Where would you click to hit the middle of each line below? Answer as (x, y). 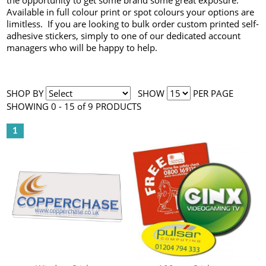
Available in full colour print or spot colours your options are (131, 12)
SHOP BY (26, 93)
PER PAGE (212, 93)
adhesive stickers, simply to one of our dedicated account (124, 36)
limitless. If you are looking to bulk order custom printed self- (133, 24)
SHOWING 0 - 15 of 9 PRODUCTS (74, 106)
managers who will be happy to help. (82, 47)
